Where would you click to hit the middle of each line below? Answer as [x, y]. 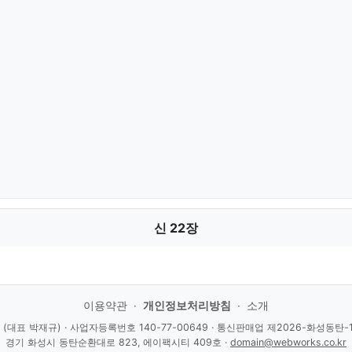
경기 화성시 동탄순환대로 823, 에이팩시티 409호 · [118, 342]
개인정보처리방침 [187, 306]
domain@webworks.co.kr [288, 342]
